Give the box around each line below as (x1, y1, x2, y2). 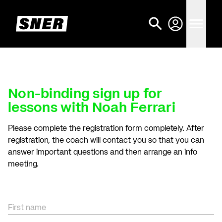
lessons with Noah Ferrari (8, 101, 175, 115)
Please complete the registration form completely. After (8, 125, 204, 133)
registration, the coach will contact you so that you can (8, 137, 204, 145)
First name (8, 204, 46, 212)
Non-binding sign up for (8, 87, 163, 101)
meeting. (8, 161, 39, 168)
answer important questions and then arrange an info (8, 149, 197, 157)
